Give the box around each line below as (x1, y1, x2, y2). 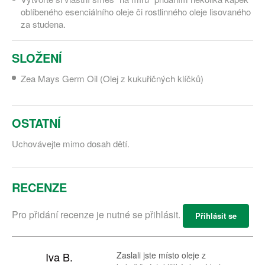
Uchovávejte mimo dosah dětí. (12, 137, 130, 150)
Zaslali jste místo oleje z (117, 249, 206, 261)
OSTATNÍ (12, 114, 61, 131)
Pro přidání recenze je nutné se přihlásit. (12, 208, 183, 222)
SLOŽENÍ (12, 49, 62, 66)
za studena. (21, 18, 66, 30)
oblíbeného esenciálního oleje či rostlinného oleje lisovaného (21, 5, 251, 18)
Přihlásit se (195, 210, 237, 221)
